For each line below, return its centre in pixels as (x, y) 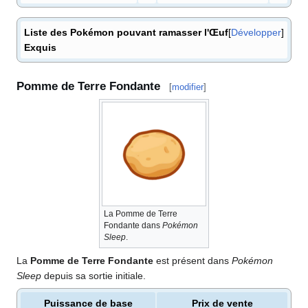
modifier (188, 87)
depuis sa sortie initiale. (93, 275)
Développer (256, 33)
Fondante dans (133, 225)
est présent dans (192, 260)
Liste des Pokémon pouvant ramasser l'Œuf (126, 33)
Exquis (40, 48)
